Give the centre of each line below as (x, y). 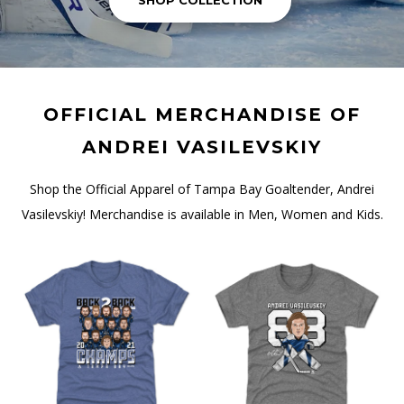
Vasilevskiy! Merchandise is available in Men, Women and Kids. (202, 214)
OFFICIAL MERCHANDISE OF (202, 115)
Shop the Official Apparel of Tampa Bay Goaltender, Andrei (202, 189)
